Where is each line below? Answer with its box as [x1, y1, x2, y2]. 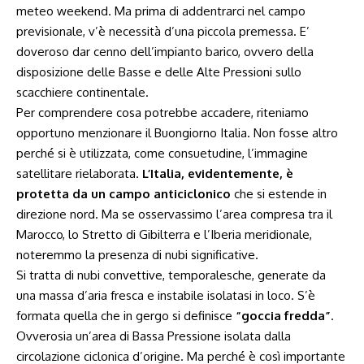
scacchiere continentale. [16, 84, 149, 100]
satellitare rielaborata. [16, 166, 142, 181]
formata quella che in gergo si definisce [16, 308, 236, 323]
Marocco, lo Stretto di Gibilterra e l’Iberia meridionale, [16, 227, 312, 242]
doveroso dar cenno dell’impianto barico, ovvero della [16, 44, 314, 59]
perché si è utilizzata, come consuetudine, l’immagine [16, 145, 308, 161]
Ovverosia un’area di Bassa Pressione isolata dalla [16, 328, 291, 344]
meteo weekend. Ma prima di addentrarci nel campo [16, 3, 305, 19]
